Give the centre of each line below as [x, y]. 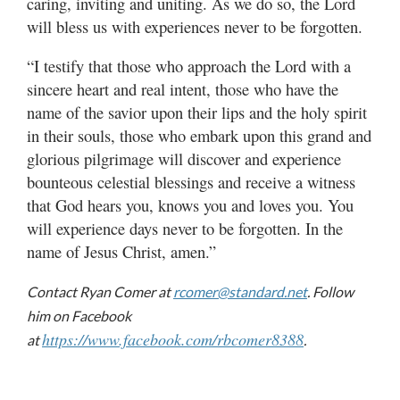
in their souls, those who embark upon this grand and [199, 136]
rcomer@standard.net [240, 292]
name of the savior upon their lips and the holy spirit [197, 112]
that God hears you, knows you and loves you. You [190, 205]
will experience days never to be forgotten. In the [185, 229]
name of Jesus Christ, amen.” [121, 252]
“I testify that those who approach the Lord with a [189, 66]
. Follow [330, 292]
